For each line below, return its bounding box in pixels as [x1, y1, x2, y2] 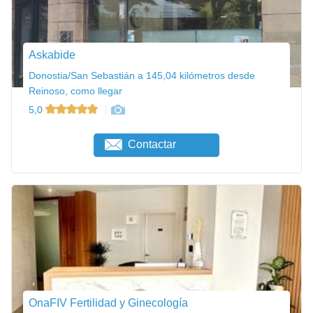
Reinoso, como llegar [29, 85, 122, 96]
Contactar [128, 138, 177, 151]
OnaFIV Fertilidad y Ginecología [29, 297, 188, 310]
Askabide [29, 48, 75, 61]
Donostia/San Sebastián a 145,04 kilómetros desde [29, 69, 255, 81]
